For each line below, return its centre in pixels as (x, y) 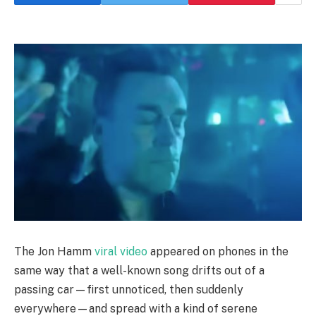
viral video (121, 251)
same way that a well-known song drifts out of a (139, 270)
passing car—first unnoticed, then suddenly (129, 289)
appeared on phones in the (218, 251)
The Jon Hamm (54, 251)
